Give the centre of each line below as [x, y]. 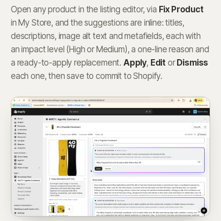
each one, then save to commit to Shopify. [87, 76]
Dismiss [193, 63]
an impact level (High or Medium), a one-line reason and [110, 50]
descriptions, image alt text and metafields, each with [106, 36]
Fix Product [181, 10]
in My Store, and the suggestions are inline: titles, [98, 23]
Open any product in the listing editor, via [85, 10]
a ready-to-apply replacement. [67, 63]
